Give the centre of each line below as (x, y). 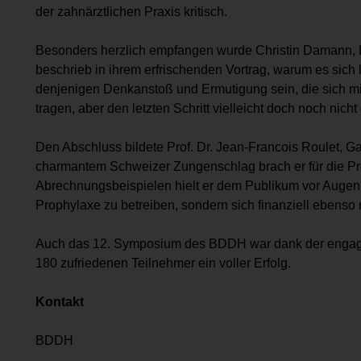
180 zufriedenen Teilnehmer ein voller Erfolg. (163, 263)
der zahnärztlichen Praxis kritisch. (131, 11)
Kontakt (60, 301)
